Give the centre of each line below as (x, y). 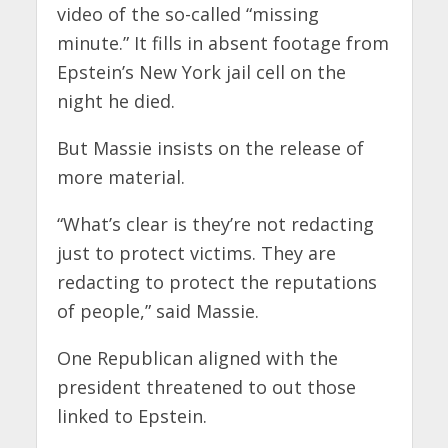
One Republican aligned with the (197, 357)
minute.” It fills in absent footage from (222, 43)
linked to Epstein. (131, 415)
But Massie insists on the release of (210, 148)
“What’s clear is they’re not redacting (215, 223)
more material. (120, 177)
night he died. (115, 101)
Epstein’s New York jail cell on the (201, 72)
